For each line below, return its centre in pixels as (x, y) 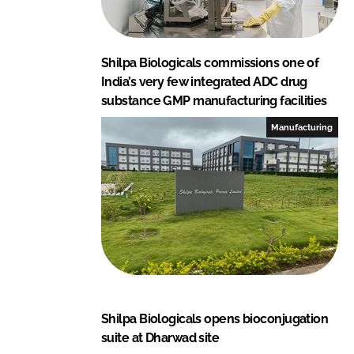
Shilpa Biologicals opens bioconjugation (215, 318)
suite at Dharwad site (160, 337)
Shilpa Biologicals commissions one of (210, 62)
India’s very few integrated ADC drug (204, 81)
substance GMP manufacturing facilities (214, 100)
